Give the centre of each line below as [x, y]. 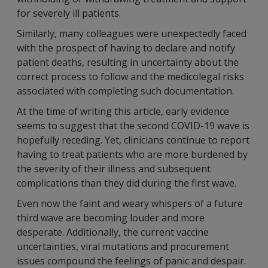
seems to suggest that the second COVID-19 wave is [133, 126]
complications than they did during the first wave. [127, 183]
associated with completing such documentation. [125, 91]
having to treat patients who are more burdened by [132, 154]
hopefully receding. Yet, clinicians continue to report [133, 140]
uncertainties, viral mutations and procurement [123, 246]
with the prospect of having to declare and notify [126, 48]
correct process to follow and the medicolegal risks [130, 77]
